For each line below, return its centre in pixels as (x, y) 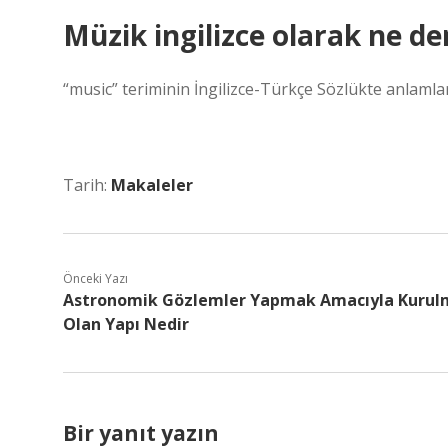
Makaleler (152, 185)
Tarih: (87, 185)
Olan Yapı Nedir (126, 324)
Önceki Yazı (95, 278)
